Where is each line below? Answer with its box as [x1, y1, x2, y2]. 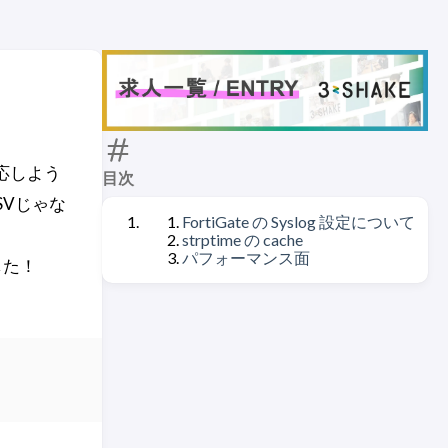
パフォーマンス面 [182, 248, 310, 268]
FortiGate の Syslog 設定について [182, 212, 415, 232]
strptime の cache [182, 230, 303, 250]
